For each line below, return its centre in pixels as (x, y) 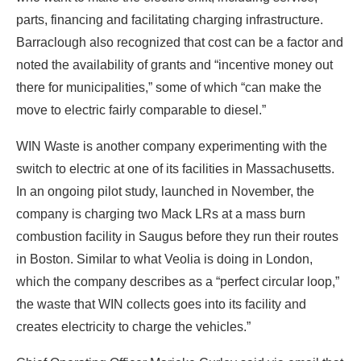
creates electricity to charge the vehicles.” (133, 326)
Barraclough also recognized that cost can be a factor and (180, 42)
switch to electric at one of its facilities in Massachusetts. (175, 168)
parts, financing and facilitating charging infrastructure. (170, 19)
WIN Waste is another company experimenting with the (172, 146)
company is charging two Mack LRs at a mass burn (161, 214)
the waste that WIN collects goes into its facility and (161, 304)
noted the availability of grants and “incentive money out (174, 64)
